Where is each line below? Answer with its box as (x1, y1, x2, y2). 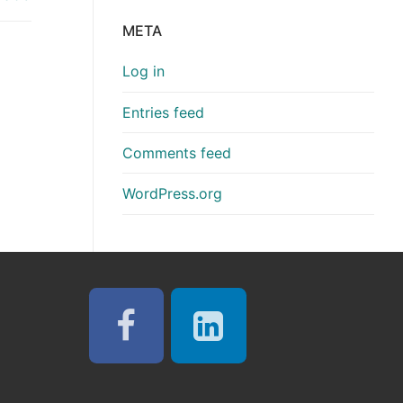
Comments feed (122, 143, 231, 162)
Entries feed (122, 103, 204, 121)
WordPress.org (122, 184, 222, 202)
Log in (122, 62, 165, 81)
